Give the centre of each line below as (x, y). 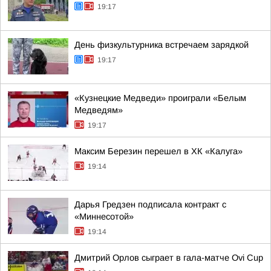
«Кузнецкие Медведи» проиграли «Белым (160, 98)
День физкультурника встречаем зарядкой (162, 45)
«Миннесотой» (104, 217)
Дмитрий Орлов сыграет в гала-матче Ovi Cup (169, 258)
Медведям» (99, 110)
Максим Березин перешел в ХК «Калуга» (158, 151)
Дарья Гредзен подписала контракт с (150, 204)
